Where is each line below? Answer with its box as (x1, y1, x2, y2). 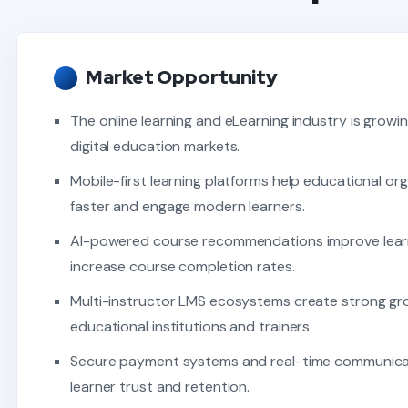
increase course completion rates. (70, 257, 295, 276)
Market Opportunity (86, 65, 279, 89)
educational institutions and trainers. (70, 317, 313, 336)
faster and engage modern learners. (70, 197, 305, 216)
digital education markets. (70, 137, 240, 156)
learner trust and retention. (70, 377, 250, 396)
